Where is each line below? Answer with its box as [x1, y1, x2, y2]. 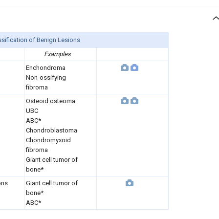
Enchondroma [26, 64, 66, 71]
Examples [44, 50, 71, 58]
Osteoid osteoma [26, 97, 75, 105]
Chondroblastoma [26, 127, 77, 134]
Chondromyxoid [26, 136, 71, 144]
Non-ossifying [26, 74, 66, 81]
